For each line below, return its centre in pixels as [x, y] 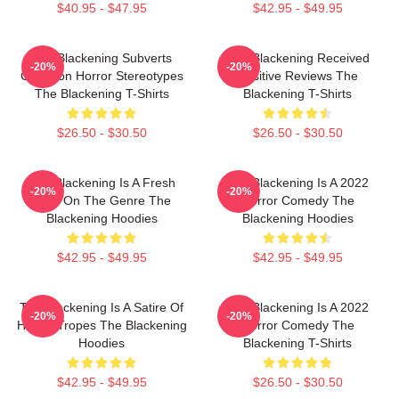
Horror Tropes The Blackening [102, 325]
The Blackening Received [297, 58]
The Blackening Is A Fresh [102, 183]
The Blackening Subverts [102, 58]
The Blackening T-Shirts [102, 94]
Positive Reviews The [297, 76]
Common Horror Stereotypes [102, 76]
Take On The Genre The [102, 200]
